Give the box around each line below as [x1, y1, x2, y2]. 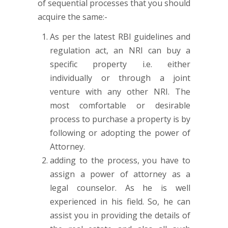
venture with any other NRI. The [50, 86, 190, 97]
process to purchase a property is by [50, 113, 190, 125]
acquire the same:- [38, 11, 107, 22]
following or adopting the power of [50, 127, 190, 138]
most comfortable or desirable [50, 100, 190, 111]
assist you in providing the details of [50, 210, 190, 221]
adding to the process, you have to [50, 155, 190, 166]
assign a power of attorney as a [50, 168, 190, 180]
